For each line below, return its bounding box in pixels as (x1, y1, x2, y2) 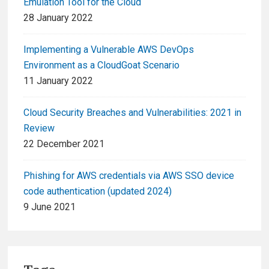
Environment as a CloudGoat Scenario (23, 59, 180, 71)
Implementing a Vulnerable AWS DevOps (23, 43, 194, 55)
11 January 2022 (23, 74, 93, 86)
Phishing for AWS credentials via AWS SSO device (23, 169, 234, 181)
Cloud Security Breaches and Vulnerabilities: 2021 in (23, 106, 241, 118)
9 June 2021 (23, 201, 76, 213)
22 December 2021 (23, 138, 104, 150)
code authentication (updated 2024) (23, 185, 172, 197)
